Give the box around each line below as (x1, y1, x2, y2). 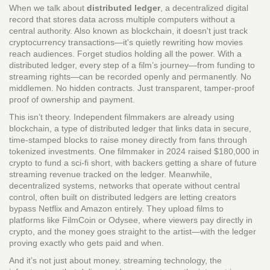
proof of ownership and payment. (9, 95, 135, 104)
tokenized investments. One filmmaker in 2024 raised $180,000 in (9, 146, 259, 156)
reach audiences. (9, 49, 75, 58)
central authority (9, 26, 70, 36)
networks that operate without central (99, 181, 240, 190)
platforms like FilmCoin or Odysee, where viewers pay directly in (9, 215, 253, 225)
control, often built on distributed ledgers (9, 192, 162, 202)
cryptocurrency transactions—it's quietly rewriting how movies (9, 37, 243, 47)
